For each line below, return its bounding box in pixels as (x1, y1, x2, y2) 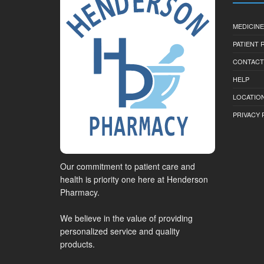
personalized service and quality (60, 225, 180, 237)
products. (60, 238, 95, 250)
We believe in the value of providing (60, 212, 193, 225)
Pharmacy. (60, 186, 100, 199)
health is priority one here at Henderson (60, 173, 208, 186)
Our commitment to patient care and (60, 160, 195, 173)
